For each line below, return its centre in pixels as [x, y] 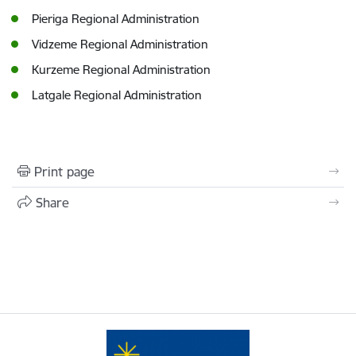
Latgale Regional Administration [117, 95]
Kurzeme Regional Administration [121, 70]
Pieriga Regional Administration [116, 19]
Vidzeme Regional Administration [120, 44]
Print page [64, 172]
